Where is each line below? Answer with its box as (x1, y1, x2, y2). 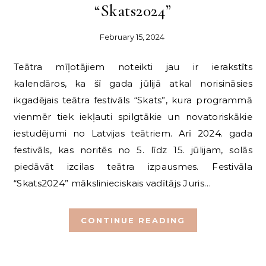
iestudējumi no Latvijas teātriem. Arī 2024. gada (14, 128, 252, 140)
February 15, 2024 (99, 32, 164, 42)
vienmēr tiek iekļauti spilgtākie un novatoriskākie (14, 111, 252, 123)
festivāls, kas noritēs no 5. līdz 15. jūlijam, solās (14, 144, 252, 156)
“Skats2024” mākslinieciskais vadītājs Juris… (14, 178, 211, 189)
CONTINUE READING (81, 216, 185, 226)
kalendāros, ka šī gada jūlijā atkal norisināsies (14, 78, 252, 90)
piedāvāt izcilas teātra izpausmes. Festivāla (14, 161, 252, 173)
